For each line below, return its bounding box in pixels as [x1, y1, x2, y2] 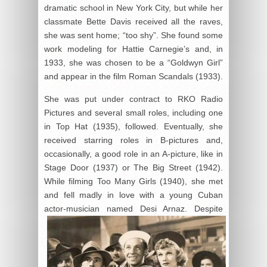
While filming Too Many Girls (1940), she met [44, 176, 223, 186]
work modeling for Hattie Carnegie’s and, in [44, 44, 223, 54]
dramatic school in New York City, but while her [44, 3, 223, 13]
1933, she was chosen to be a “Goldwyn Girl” [44, 58, 223, 67]
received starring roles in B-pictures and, [44, 135, 223, 145]
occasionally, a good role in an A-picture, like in [44, 149, 223, 159]
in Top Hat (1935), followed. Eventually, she [44, 122, 223, 131]
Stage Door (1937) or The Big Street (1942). [44, 163, 223, 172]
